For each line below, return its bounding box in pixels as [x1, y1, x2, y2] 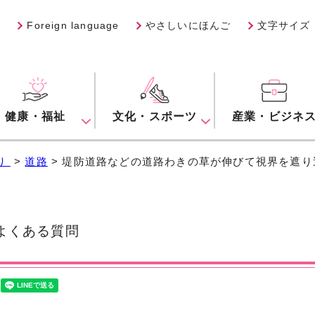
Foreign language [27, 20, 120, 31]
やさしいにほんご [145, 20, 231, 31]
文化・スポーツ [112, 110, 198, 123]
